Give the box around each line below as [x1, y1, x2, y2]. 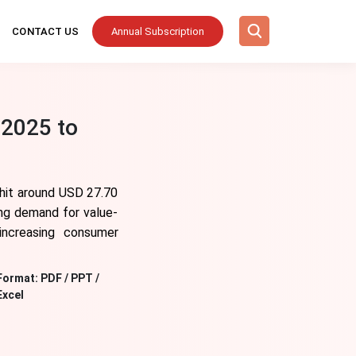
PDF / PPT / [41, 272, 100, 284]
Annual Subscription [110, 25, 204, 37]
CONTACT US [12, 25, 79, 37]
